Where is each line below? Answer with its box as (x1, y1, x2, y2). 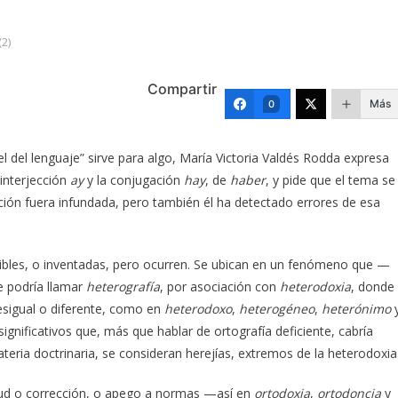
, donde (351, 277, 394, 295)
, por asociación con (160, 277, 280, 295)
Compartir (147, 79, 217, 98)
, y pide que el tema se (266, 171, 395, 188)
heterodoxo (164, 299, 232, 317)
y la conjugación (84, 171, 184, 188)
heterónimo (318, 299, 391, 317)
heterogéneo (239, 299, 314, 317)
